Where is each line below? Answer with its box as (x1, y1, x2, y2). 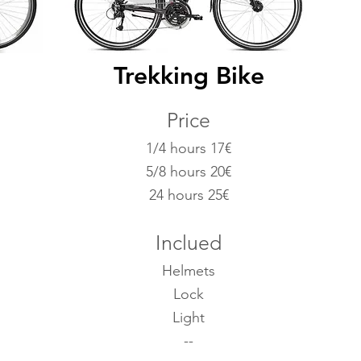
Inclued (156, 230, 222, 255)
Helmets (162, 262, 215, 280)
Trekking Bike (114, 61, 264, 90)
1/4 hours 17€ (146, 139, 231, 157)
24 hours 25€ (148, 186, 229, 204)
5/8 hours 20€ (146, 163, 231, 180)
